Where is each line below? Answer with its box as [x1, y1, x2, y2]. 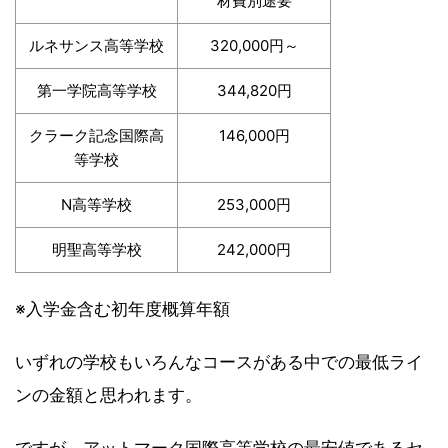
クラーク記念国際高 [29, 126, 164, 146]
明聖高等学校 [51, 240, 142, 260]
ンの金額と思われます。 [15, 385, 202, 406]
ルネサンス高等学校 [29, 36, 164, 56]
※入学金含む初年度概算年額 [15, 299, 230, 320]
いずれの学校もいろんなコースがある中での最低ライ [15, 352, 423, 373]
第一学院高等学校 [36, 81, 157, 101]
